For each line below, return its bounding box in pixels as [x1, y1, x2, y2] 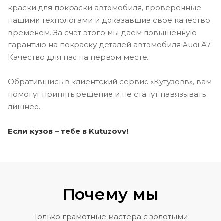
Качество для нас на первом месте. [8, 52, 148, 62]
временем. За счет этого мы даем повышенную [8, 28, 197, 37]
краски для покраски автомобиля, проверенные [8, 3, 201, 13]
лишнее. [8, 102, 40, 111]
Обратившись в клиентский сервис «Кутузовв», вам [8, 77, 212, 87]
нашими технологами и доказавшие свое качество [8, 15, 210, 25]
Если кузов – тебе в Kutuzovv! [8, 126, 128, 136]
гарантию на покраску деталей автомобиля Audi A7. [8, 40, 212, 50]
